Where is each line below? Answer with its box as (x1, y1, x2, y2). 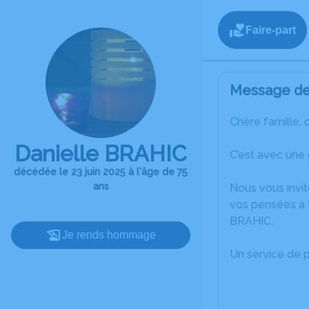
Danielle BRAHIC (14, 141, 187, 166)
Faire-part (246, 23, 296, 36)
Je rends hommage (62, 229, 156, 241)
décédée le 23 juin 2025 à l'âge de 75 (14, 166, 188, 177)
